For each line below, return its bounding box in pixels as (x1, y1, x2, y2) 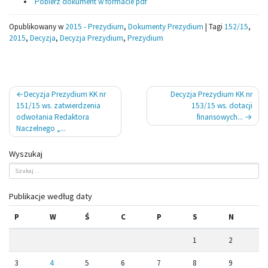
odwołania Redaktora (16, 112, 89, 123)
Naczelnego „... (16, 123, 66, 134)
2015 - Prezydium (65, 22, 124, 32)
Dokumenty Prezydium (128, 22, 203, 32)
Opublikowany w (9, 22, 65, 32)
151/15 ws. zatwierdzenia (16, 100, 100, 111)
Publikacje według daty (9, 191, 92, 202)
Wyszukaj (9, 148, 42, 159)
